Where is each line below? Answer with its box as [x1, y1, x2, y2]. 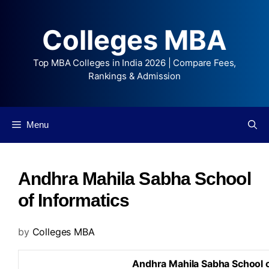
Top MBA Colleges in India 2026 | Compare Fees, [32, 57, 237, 68]
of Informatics [18, 190, 130, 210]
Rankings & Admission [88, 70, 181, 82]
